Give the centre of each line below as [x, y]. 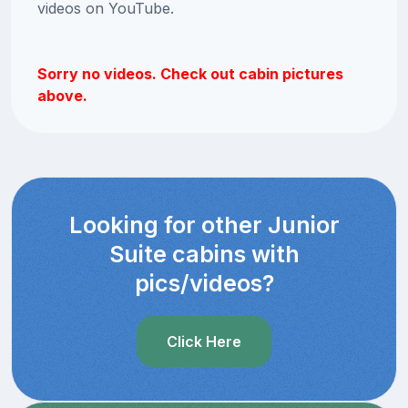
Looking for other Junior [204, 225]
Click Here [204, 342]
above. [62, 96]
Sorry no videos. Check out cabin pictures [190, 74]
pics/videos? [204, 284]
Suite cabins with [204, 255]
